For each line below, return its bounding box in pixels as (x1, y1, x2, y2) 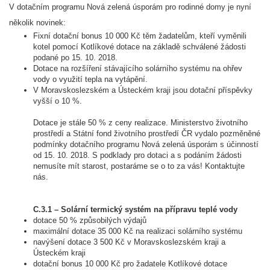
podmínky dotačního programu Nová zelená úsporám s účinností (33, 140, 259, 149)
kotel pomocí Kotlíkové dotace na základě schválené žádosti (33, 42, 246, 51)
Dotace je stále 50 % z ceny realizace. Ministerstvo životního (33, 118, 248, 127)
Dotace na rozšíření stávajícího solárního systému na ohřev (33, 64, 242, 73)
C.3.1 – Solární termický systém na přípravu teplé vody (33, 205, 237, 214)
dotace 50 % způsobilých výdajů (33, 216, 146, 225)
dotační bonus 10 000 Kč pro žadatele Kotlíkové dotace (33, 259, 227, 268)
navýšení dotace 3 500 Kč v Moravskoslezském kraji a (33, 237, 225, 246)
